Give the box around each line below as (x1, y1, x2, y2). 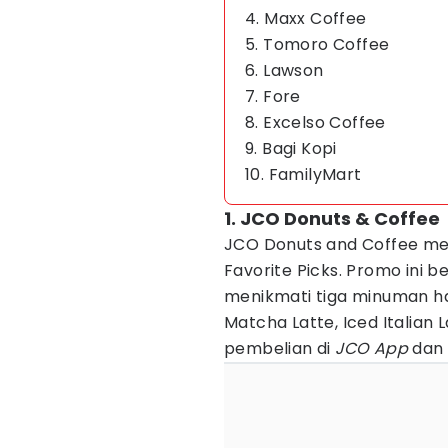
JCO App (335, 337, 413, 360)
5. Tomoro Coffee (245, 33, 390, 56)
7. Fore (245, 85, 301, 108)
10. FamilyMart (245, 163, 362, 186)
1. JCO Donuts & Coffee (224, 206, 440, 231)
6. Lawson (245, 59, 324, 82)
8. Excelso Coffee (245, 111, 386, 134)
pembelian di (224, 337, 336, 360)
